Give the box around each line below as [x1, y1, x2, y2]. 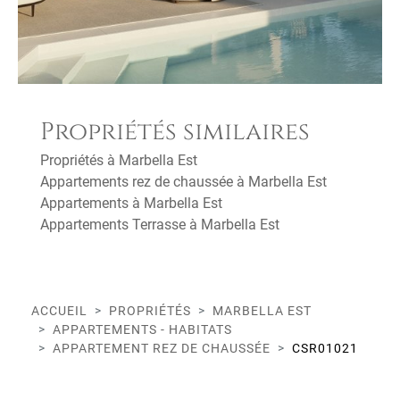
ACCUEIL [31, 304, 87, 318]
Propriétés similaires [40, 115, 310, 148]
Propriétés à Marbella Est [40, 152, 197, 169]
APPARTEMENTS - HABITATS [53, 322, 232, 337]
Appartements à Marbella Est [40, 195, 222, 212]
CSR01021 [292, 341, 358, 355]
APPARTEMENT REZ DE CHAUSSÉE [53, 341, 271, 355]
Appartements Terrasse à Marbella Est [40, 216, 279, 233]
